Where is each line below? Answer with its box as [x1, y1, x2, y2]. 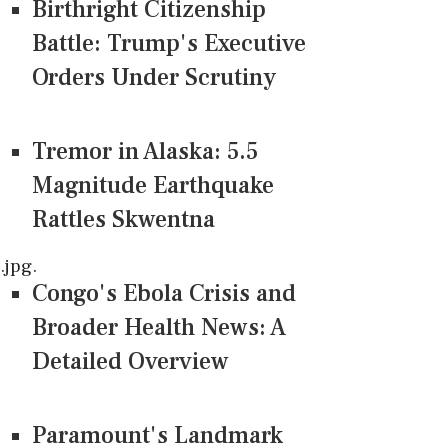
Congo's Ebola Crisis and [32, 278, 296, 310]
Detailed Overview [32, 346, 229, 378]
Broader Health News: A [32, 312, 286, 344]
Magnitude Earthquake [32, 170, 274, 202]
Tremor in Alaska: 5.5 [32, 136, 258, 168]
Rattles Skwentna [32, 204, 215, 236]
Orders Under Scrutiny [32, 62, 276, 94]
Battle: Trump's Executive [32, 28, 306, 60]
